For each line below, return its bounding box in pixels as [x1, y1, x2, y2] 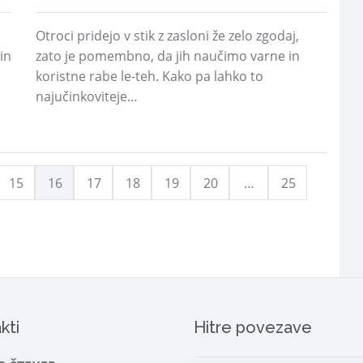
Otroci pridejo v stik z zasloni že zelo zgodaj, [36, 27, 299, 45]
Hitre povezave [194, 318, 312, 337]
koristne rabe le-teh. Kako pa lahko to [36, 67, 263, 85]
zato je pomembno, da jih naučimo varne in [36, 47, 300, 65]
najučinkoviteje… [36, 88, 138, 105]
